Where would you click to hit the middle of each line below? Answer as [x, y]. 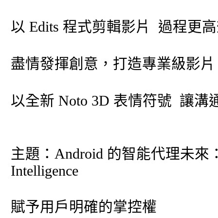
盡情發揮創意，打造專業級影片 [113, 64]
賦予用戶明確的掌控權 [84, 207]
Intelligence [45, 171]
